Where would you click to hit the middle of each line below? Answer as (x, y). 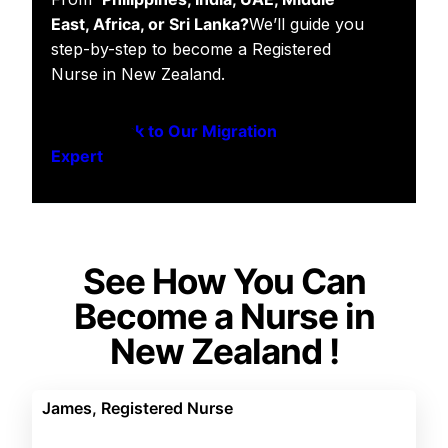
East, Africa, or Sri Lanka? (150, 24)
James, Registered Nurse (137, 408)
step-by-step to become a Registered (191, 49)
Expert (77, 156)
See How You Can (224, 281)
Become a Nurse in (224, 316)
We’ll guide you (307, 24)
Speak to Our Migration (187, 131)
